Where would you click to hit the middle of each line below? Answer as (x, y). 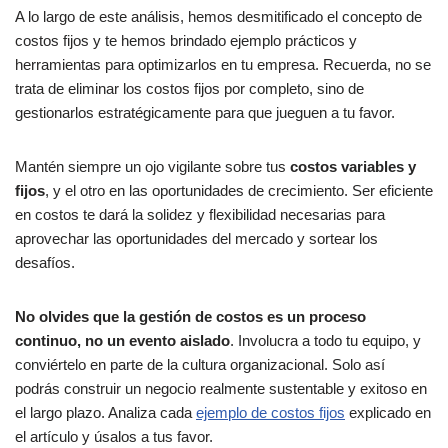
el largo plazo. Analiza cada (105, 413)
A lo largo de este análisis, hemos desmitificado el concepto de (218, 17)
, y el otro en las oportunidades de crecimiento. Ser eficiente (239, 191)
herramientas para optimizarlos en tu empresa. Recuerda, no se (223, 65)
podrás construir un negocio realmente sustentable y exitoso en (221, 389)
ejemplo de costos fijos (270, 413)
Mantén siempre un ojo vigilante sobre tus (152, 167)
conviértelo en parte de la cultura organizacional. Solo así (200, 365)
